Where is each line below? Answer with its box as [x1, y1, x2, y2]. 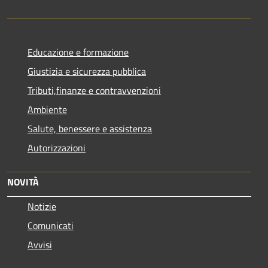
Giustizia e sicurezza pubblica [28, 63, 146, 78]
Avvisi [28, 237, 52, 252]
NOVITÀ [7, 174, 39, 189]
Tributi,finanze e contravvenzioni [28, 83, 161, 98]
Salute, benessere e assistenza [28, 121, 152, 136]
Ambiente [28, 102, 67, 117]
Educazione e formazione [28, 44, 129, 59]
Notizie [28, 199, 56, 214]
